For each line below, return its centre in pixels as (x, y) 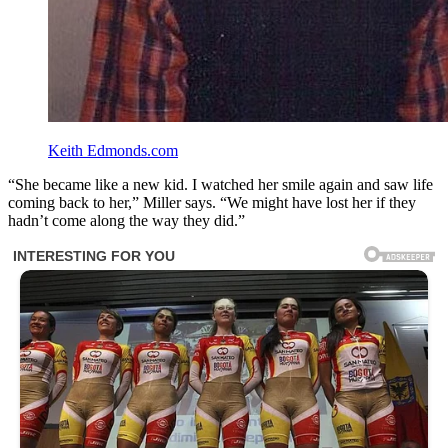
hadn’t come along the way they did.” (126, 221)
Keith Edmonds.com (113, 151)
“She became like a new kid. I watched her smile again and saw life (220, 185)
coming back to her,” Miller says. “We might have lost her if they (212, 203)
